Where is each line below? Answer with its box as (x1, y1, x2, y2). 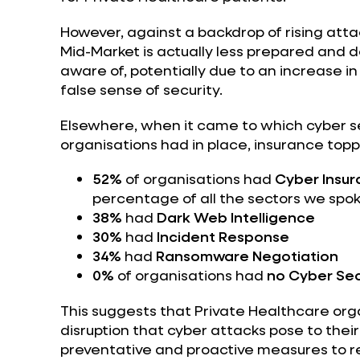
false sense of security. (59, 80, 223, 100)
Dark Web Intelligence (156, 207, 315, 227)
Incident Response (156, 227, 289, 247)
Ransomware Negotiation (155, 246, 338, 266)
